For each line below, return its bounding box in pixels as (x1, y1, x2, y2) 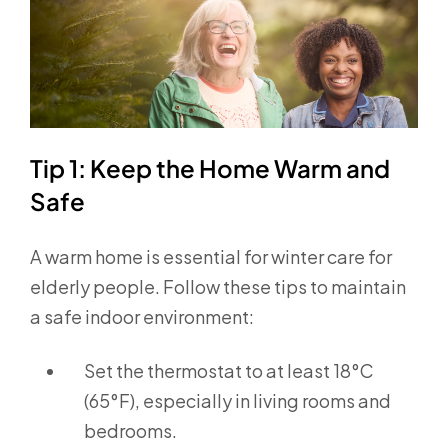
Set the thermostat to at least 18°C (84, 358, 374, 382)
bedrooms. (84, 418, 177, 442)
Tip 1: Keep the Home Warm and (30, 152, 390, 183)
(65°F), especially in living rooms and (84, 388, 391, 412)
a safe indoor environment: (30, 304, 254, 328)
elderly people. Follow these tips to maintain (30, 274, 406, 298)
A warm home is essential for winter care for (30, 244, 392, 268)
